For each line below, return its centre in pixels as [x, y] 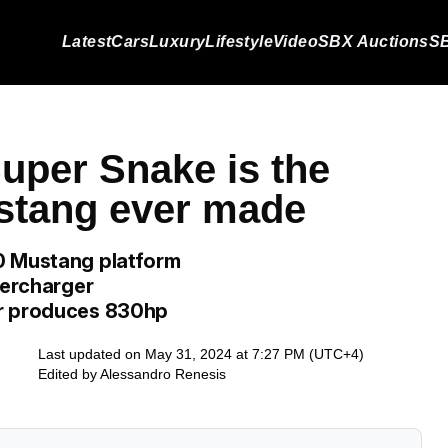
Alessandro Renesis [163, 374]
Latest [86, 41]
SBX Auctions [373, 41]
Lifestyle [239, 41]
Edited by [69, 374]
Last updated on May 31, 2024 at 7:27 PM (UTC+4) [201, 354]
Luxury [177, 41]
